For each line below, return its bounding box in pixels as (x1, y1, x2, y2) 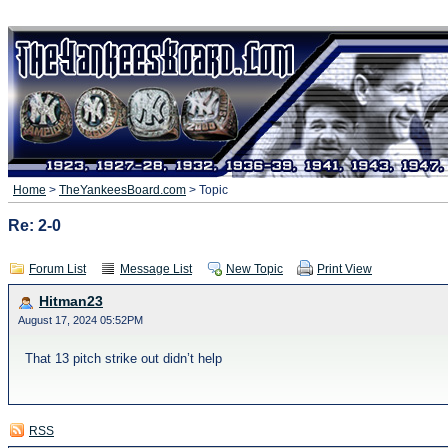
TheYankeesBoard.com (59, 183, 186, 197)
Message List (120, 262, 192, 276)
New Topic (226, 262, 283, 276)
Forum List (29, 262, 86, 276)
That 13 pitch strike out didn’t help (25, 351, 222, 366)
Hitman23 (39, 294, 103, 309)
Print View (317, 262, 372, 276)
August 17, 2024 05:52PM (18, 314, 143, 326)
